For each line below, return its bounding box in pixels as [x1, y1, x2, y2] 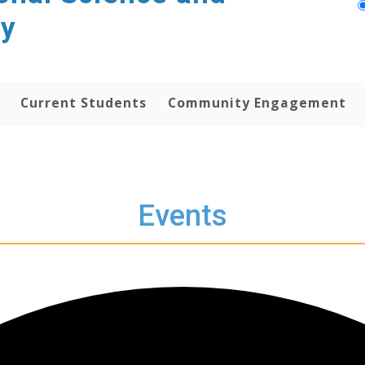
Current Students [20, 94, 147, 112]
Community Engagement [168, 94, 346, 112]
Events [138, 198, 227, 234]
